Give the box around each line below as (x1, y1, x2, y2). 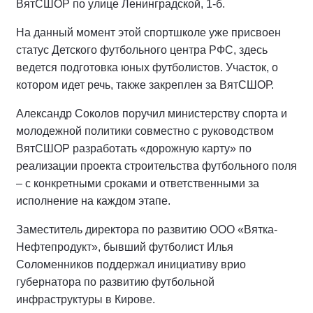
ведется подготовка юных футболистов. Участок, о (16, 61, 278, 73)
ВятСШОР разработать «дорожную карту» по (16, 143, 252, 154)
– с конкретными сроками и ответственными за (16, 177, 259, 189)
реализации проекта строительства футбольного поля (16, 160, 297, 172)
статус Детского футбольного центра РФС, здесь (16, 44, 268, 56)
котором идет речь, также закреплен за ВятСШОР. (16, 79, 274, 91)
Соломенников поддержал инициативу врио (16, 259, 246, 270)
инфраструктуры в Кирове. (16, 293, 155, 305)
